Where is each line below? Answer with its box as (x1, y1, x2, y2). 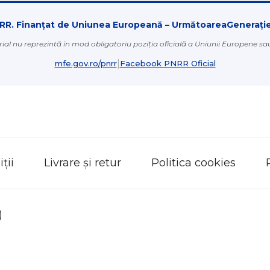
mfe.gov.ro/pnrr (54, 58, 117, 69)
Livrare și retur (44, 156, 121, 170)
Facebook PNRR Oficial (119, 58, 216, 69)
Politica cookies (151, 156, 236, 170)
